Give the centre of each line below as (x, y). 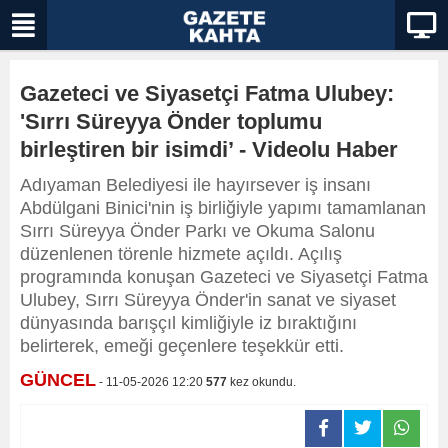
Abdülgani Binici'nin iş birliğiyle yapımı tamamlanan (223, 208)
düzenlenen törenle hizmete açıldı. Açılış (181, 254)
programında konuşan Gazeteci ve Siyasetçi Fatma (224, 277)
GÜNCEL (58, 380)
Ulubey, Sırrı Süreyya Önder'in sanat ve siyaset (208, 300)
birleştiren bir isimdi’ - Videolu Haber (209, 149)
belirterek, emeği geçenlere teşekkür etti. (182, 346)
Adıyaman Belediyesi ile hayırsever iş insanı (195, 185)
